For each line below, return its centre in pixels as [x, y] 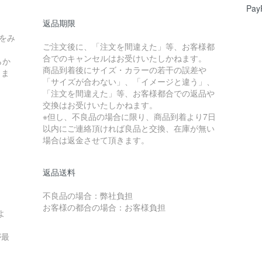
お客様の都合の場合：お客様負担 [104, 207]
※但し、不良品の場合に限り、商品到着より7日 [129, 116]
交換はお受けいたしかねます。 [100, 105]
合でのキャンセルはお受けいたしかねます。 [124, 58]
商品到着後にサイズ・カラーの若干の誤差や [124, 70]
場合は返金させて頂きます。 [96, 140]
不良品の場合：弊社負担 [87, 195]
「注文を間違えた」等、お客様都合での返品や [128, 93]
